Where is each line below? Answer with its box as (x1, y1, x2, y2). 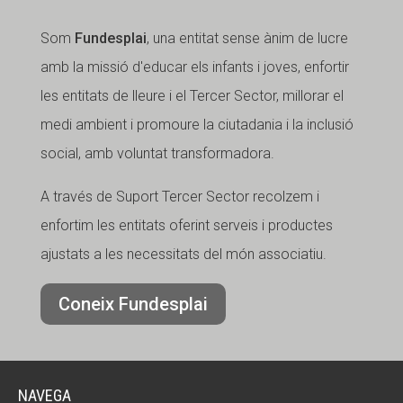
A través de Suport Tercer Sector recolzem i (40, 188, 319, 205)
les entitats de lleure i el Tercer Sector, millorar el (40, 87, 344, 104)
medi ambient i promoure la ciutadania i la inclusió (40, 116, 354, 133)
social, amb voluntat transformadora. (40, 145, 274, 162)
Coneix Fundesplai (58, 293, 208, 315)
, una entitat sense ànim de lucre (146, 30, 348, 47)
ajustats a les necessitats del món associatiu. (40, 246, 327, 263)
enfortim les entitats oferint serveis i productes (40, 217, 333, 234)
